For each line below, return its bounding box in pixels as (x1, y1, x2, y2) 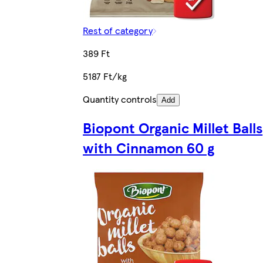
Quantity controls (83, 92, 157, 106)
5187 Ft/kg (83, 69, 127, 83)
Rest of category (83, 23, 153, 37)
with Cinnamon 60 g (83, 137, 215, 158)
